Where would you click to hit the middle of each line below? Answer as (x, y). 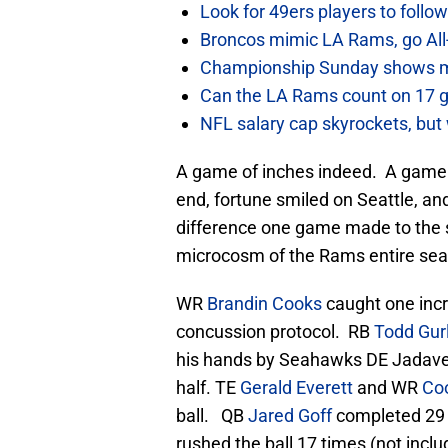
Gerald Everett (296, 388)
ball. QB (212, 416)
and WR (387, 388)
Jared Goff (290, 416)
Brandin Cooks (264, 304)
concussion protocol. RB (275, 332)
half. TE (208, 388)
